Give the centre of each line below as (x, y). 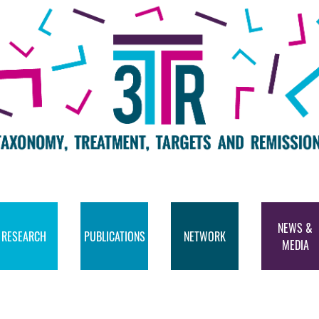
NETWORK (205, 236)
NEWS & (295, 228)
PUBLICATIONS (115, 236)
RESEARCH (24, 236)
